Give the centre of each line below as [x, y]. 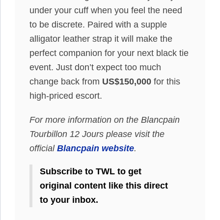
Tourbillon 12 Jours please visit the [97, 134]
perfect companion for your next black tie [109, 53]
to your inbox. [69, 200]
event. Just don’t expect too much [95, 67]
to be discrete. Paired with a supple [98, 24]
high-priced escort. [66, 96]
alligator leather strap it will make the [101, 39]
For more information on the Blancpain [105, 120]
